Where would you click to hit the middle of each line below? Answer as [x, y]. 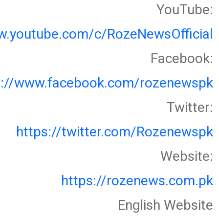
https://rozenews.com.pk [137, 181]
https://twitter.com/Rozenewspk [115, 132]
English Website [165, 205]
